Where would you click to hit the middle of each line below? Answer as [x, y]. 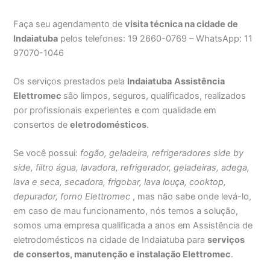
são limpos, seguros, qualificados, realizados [155, 96]
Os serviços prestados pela [71, 81]
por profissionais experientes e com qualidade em [115, 110]
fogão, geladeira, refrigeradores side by [162, 153]
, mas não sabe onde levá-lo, [192, 197]
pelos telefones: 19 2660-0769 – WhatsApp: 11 [155, 38]
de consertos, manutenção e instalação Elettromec [122, 255]
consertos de [42, 124]
